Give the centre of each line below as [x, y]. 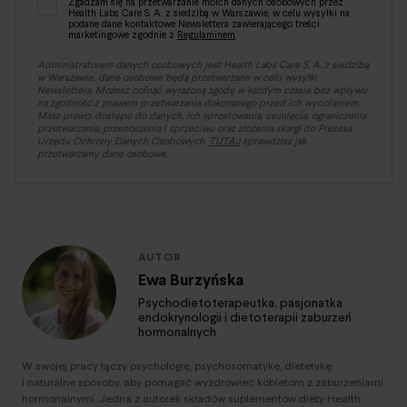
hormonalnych [177, 333]
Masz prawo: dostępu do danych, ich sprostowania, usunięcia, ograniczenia [202, 115]
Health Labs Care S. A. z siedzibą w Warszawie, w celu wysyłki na [209, 13]
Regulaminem [206, 35]
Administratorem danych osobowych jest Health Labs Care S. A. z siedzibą [203, 65]
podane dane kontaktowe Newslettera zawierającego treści [194, 24]
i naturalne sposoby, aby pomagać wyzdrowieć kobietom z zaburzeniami [203, 382]
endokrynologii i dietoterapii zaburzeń [245, 318]
